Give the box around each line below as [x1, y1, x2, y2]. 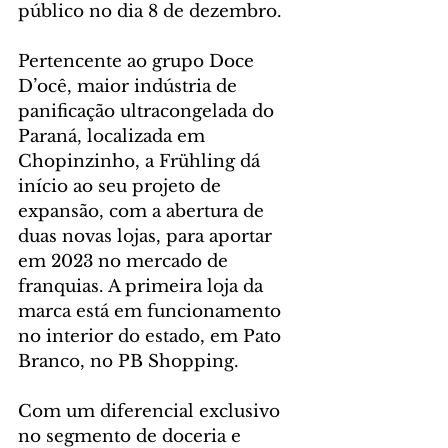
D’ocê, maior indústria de [18, 76, 242, 98]
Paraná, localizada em [18, 126, 210, 148]
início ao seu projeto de [18, 176, 226, 198]
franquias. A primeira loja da [18, 276, 268, 298]
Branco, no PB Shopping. [18, 351, 239, 373]
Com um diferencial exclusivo [18, 401, 285, 423]
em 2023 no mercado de [18, 251, 233, 273]
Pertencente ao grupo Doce [18, 51, 259, 73]
